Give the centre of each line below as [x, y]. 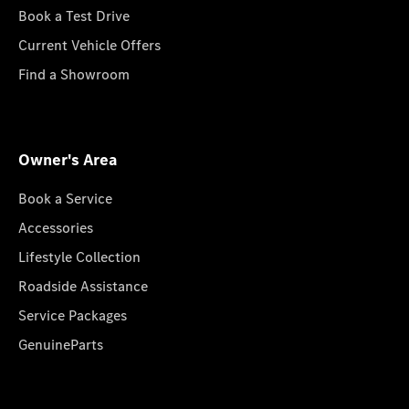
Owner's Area [68, 160]
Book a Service [65, 199]
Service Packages [73, 315]
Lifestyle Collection [79, 257]
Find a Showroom [74, 74]
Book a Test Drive [74, 16]
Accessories [56, 228]
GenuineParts [61, 345]
